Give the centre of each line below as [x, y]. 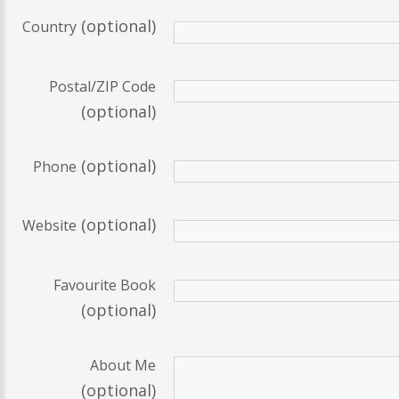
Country [49, 27]
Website [49, 226]
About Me [123, 366]
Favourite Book [105, 285]
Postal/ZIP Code [102, 86]
